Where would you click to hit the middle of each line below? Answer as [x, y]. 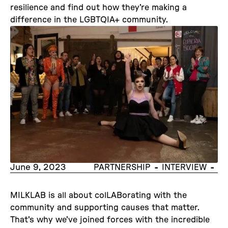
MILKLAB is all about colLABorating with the [98, 195]
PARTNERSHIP [122, 168]
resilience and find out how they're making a [98, 8]
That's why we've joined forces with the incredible [110, 220]
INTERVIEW [184, 168]
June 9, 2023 [38, 167]
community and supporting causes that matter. [105, 207]
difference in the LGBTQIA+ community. [89, 20]
